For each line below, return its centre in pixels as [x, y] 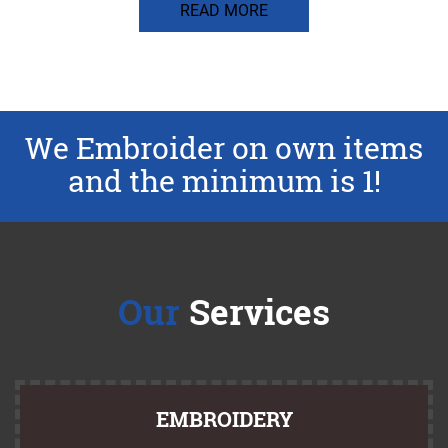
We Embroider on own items [224, 148]
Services [255, 311]
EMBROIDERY [224, 419]
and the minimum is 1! [224, 181]
